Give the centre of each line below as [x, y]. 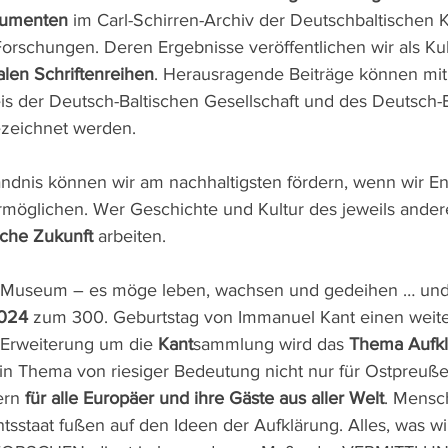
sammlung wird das [271, 344]
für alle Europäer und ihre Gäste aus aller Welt [204, 398]
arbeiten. [129, 236]
